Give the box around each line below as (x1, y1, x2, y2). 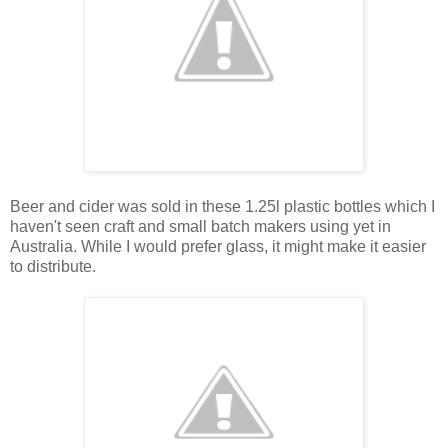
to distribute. (10, 257, 96, 275)
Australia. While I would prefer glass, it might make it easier (10, 237, 426, 255)
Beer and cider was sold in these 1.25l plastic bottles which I (10, 197, 435, 215)
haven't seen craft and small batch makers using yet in (10, 217, 391, 235)
